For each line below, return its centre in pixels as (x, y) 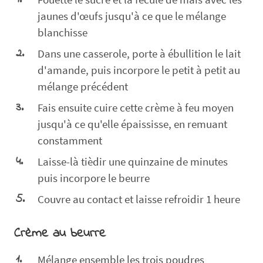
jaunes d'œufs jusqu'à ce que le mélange (132, 16)
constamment (70, 140)
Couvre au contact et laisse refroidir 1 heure (139, 199)
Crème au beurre (60, 233)
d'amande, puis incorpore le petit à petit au (139, 70)
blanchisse (63, 32)
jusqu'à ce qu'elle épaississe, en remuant (132, 124)
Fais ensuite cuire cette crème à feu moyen (136, 107)
